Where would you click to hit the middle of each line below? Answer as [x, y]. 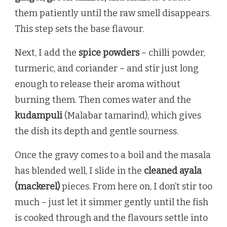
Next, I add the [47, 52]
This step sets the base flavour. [79, 29]
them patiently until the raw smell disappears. [113, 13]
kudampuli [39, 115]
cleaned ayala [173, 171]
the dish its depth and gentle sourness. [97, 131]
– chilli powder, [172, 52]
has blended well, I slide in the [79, 171]
